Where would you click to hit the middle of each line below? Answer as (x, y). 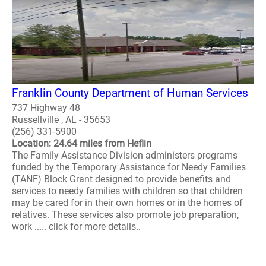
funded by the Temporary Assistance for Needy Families (129, 167)
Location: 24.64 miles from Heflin (82, 143)
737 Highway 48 (46, 107)
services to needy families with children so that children (127, 191)
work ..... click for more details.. (76, 226)
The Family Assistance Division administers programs (125, 155)
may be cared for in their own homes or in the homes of (127, 202)
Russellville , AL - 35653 (61, 119)
